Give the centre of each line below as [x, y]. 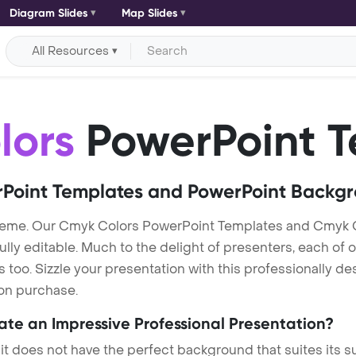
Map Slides [149, 13]
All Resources [71, 51]
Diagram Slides [48, 13]
